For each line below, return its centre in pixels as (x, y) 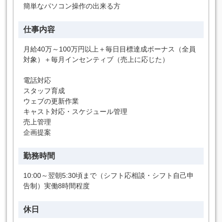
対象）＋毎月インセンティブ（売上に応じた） (96, 59)
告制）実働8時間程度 (56, 186)
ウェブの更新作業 (51, 101)
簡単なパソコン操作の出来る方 (72, 6)
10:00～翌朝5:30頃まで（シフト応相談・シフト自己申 (109, 175)
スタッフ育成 (44, 91)
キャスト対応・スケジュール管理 (75, 111)
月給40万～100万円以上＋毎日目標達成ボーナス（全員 (110, 49)
